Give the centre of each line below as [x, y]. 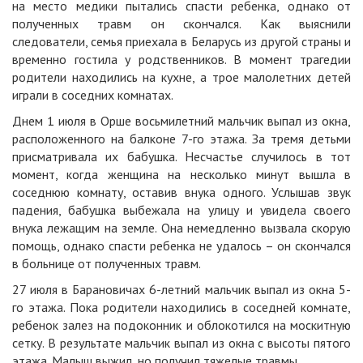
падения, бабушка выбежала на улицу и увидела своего [181, 210]
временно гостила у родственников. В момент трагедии [181, 59]
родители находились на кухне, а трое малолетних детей [181, 77]
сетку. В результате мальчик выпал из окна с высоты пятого [181, 343]
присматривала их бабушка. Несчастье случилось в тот [181, 156]
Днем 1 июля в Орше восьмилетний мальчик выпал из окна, [181, 121]
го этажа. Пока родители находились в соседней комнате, [181, 307]
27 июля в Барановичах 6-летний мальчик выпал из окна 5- [181, 289]
